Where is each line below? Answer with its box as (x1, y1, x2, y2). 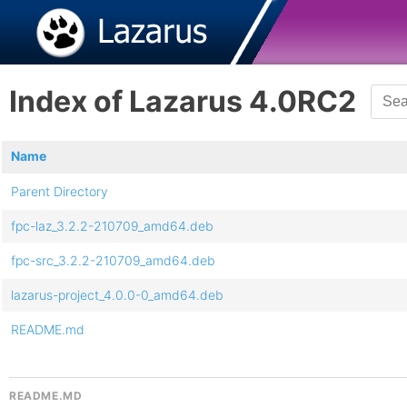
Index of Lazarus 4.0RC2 (9, 84, 356, 120)
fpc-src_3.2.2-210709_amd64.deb (11, 252, 215, 268)
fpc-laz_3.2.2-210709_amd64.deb (11, 217, 213, 233)
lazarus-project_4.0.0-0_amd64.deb (11, 286, 223, 303)
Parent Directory (11, 183, 108, 199)
